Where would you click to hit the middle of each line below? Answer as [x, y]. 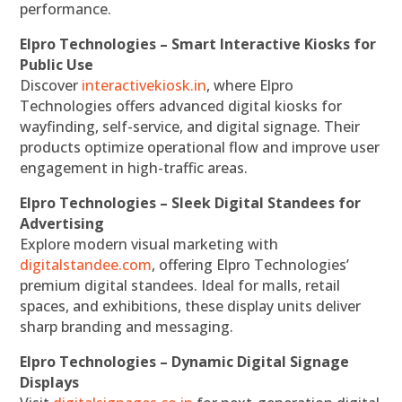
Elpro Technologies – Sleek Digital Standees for [191, 202]
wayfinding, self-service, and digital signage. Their [190, 126]
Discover [51, 85]
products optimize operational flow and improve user [200, 147]
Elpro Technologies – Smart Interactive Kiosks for [198, 44]
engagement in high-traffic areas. [134, 167]
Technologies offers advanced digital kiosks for [181, 105]
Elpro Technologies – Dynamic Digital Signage [185, 361]
